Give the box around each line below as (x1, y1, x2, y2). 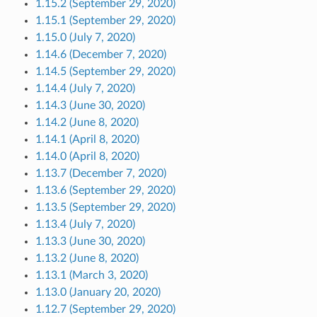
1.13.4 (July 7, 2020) (35, 219, 135, 231)
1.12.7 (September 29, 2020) (35, 304, 175, 316)
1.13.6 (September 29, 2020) (35, 185, 175, 197)
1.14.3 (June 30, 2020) (35, 100, 145, 112)
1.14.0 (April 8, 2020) (35, 151, 139, 163)
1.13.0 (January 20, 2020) (35, 287, 161, 299)
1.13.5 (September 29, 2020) (35, 202, 175, 214)
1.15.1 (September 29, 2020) (35, 15, 175, 27)
